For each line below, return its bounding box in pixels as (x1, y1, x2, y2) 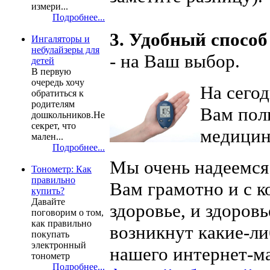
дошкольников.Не (31, 110, 105, 120)
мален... (31, 131, 63, 142)
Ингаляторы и (31, 34, 90, 44)
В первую (31, 66, 71, 77)
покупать (31, 229, 69, 239)
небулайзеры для (31, 45, 99, 55)
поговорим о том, (31, 207, 104, 218)
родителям (31, 99, 75, 109)
